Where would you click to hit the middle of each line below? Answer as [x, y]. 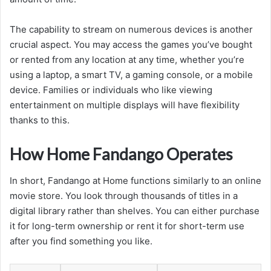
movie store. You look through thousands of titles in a [124, 196]
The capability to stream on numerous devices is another [131, 29]
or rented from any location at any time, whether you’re [127, 59]
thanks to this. [40, 120]
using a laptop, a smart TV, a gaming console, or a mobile [131, 74]
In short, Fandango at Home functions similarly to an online [135, 181]
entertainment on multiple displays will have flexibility [125, 105]
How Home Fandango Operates [121, 154]
